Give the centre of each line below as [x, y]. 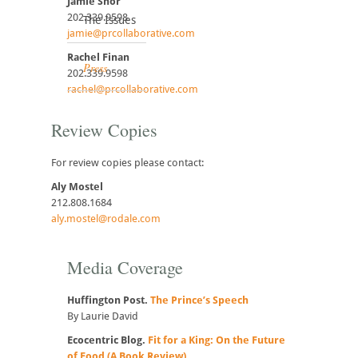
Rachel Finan [98, 58]
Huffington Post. [109, 300]
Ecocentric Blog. [107, 340]
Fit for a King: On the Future [217, 340]
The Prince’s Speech [199, 300]
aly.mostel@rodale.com [106, 219]
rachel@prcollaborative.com [133, 89]
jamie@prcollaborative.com [131, 34]
